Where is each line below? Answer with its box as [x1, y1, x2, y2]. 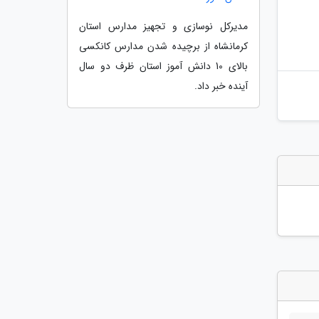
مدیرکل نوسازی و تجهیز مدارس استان [79, 18, 248, 34]
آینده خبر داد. [194, 78, 248, 94]
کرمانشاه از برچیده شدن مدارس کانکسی [79, 38, 248, 54]
